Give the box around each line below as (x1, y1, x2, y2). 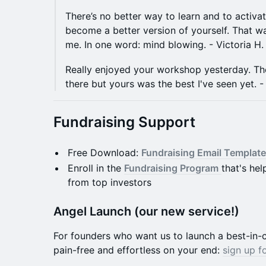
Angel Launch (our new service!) (53, 204, 239, 219)
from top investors (68, 176, 151, 189)
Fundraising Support (53, 113, 195, 131)
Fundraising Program (124, 162, 218, 175)
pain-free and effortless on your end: (53, 244, 223, 256)
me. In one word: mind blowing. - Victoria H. (65, 39, 264, 51)
